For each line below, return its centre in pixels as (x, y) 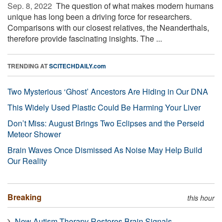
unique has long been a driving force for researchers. (100, 16)
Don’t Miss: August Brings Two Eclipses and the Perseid (106, 123)
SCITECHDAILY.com (78, 66)
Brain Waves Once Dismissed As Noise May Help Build (105, 150)
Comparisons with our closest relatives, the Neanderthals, (108, 27)
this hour (201, 197)
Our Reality (27, 161)
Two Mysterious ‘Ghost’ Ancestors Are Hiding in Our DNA (108, 91)
